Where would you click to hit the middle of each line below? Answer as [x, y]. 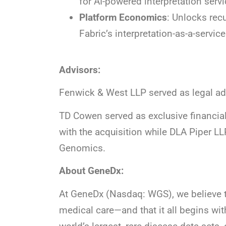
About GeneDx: [91, 171]
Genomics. [82, 148]
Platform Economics [123, 17]
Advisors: [80, 70]
